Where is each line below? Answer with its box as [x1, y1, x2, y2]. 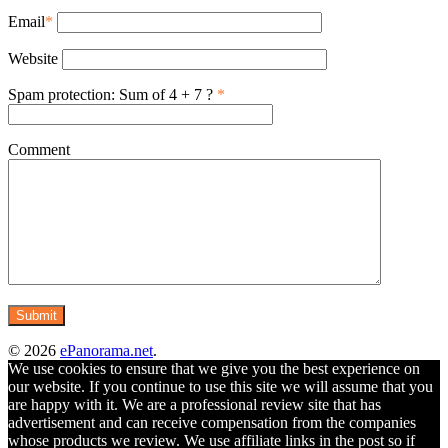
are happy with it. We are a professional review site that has [8, 396, 381, 414]
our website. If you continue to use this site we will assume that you [8, 378, 433, 396]
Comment [8, 141, 70, 159]
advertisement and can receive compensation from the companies [8, 414, 416, 432]
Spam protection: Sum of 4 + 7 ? [8, 86, 213, 104]
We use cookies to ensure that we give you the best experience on [8, 360, 420, 378]
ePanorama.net [60, 342, 153, 360]
